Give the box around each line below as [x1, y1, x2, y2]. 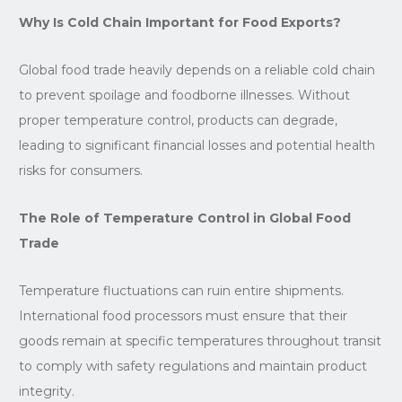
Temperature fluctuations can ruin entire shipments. [18, 282, 344, 299]
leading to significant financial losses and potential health [18, 136, 375, 153]
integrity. [18, 382, 74, 399]
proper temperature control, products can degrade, [18, 111, 337, 128]
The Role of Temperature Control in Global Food [18, 209, 351, 226]
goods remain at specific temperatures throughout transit [18, 332, 381, 349]
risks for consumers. [18, 162, 143, 179]
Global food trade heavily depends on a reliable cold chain [18, 61, 375, 78]
